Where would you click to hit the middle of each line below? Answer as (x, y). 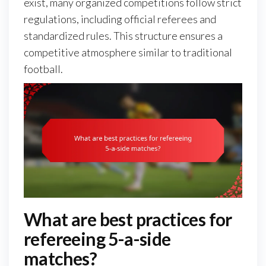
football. (43, 69)
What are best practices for (128, 219)
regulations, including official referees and (120, 19)
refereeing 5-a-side (97, 239)
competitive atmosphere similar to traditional (128, 52)
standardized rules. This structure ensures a (123, 35)
